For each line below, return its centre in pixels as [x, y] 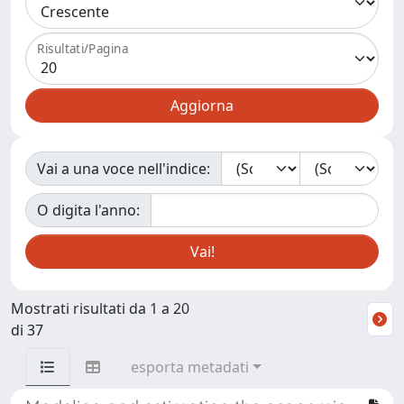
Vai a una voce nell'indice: [124, 169]
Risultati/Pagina [83, 49]
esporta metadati [190, 367]
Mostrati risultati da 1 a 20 [100, 308]
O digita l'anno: [88, 210]
